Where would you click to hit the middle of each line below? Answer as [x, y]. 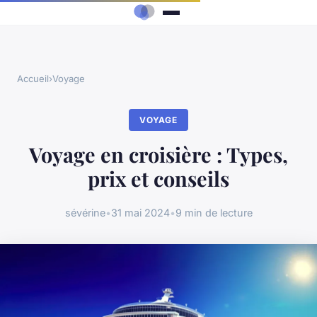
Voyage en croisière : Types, [158, 155]
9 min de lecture [214, 212]
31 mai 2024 [140, 212]
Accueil [33, 79]
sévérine [85, 212]
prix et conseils [158, 179]
